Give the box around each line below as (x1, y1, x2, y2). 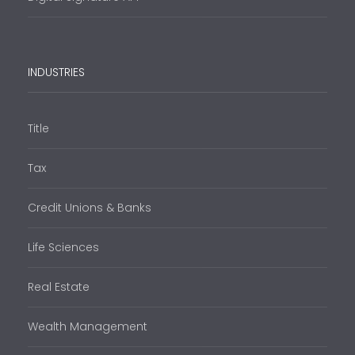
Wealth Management (28, 319, 147, 335)
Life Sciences (28, 239, 99, 256)
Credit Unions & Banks (28, 200, 151, 216)
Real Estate (28, 279, 90, 296)
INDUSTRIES (28, 64, 85, 81)
